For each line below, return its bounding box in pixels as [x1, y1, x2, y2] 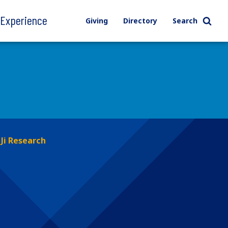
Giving [85, 16, 108, 25]
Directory [123, 16, 157, 25]
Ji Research [1, 134, 46, 146]
